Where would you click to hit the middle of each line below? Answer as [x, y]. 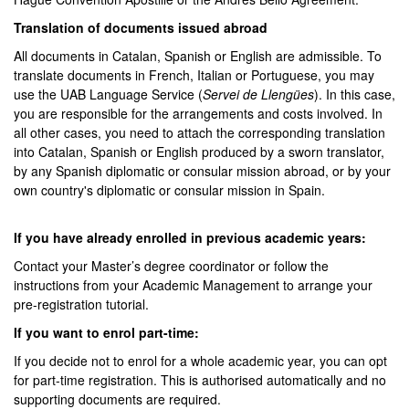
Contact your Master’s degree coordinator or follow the [171, 266]
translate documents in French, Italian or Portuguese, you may [194, 75]
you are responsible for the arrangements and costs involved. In [198, 113]
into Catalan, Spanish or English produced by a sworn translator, [199, 152]
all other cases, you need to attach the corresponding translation [199, 132]
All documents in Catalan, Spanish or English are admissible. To [198, 56]
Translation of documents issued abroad [141, 27]
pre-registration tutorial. [81, 304]
